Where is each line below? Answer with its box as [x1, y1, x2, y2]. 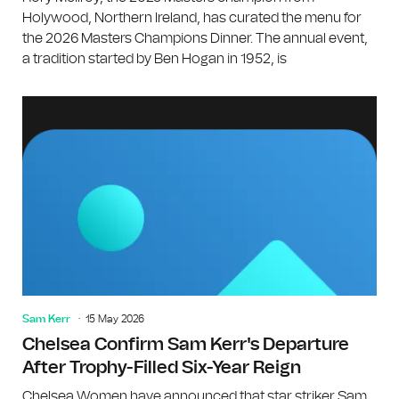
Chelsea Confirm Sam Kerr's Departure [22, 335, 349, 354]
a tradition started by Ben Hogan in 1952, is [22, 51, 287, 66]
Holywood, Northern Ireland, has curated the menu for [22, 10, 362, 25]
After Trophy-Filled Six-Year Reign [22, 358, 301, 377]
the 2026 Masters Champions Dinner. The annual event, [22, 30, 368, 45]
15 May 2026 [85, 313, 144, 324]
